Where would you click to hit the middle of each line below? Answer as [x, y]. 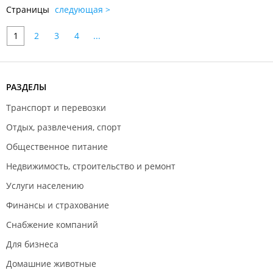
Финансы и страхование [58, 205]
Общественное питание [57, 147]
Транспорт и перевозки [56, 108]
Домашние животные [51, 264]
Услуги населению [45, 186]
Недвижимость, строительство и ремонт [91, 166]
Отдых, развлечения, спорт [64, 127]
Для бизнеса [32, 244]
